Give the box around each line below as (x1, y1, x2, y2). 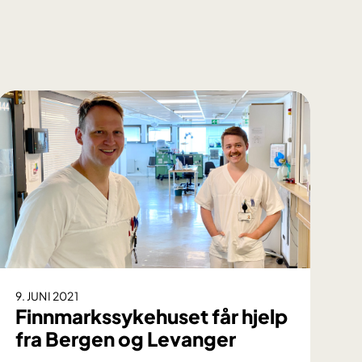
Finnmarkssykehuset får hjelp (15, 304, 288, 329)
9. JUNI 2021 (15, 288, 78, 304)
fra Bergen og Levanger (15, 326, 236, 351)
